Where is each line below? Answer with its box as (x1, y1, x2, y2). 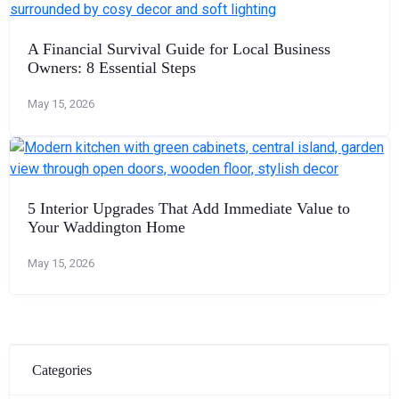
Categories (32, 362, 92, 378)
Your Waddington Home (28, 217, 185, 236)
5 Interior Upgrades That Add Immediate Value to (28, 199, 350, 217)
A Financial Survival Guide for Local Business (28, 40, 330, 58)
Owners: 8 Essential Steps (28, 59, 196, 77)
